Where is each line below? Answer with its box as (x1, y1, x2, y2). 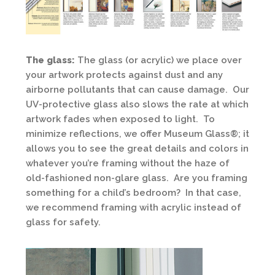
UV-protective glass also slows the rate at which (26, 99, 249, 110)
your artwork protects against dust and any (26, 69, 223, 81)
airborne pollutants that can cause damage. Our (26, 84, 249, 96)
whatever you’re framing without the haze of (26, 158, 230, 169)
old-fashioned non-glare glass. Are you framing (26, 172, 247, 184)
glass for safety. (26, 217, 101, 228)
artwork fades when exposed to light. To (26, 114, 215, 125)
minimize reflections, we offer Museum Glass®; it (26, 128, 249, 140)
